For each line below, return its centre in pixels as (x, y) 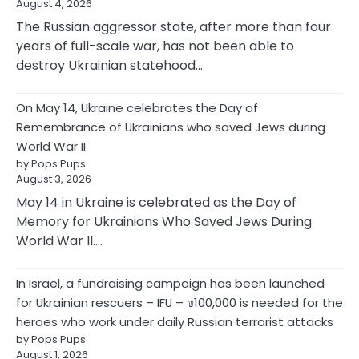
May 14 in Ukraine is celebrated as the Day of (156, 203)
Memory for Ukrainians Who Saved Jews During (164, 222)
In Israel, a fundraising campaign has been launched (170, 284)
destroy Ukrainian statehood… (109, 66)
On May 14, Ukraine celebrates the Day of (137, 108)
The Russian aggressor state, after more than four (173, 27)
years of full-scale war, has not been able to (155, 46)
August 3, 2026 (54, 179)
